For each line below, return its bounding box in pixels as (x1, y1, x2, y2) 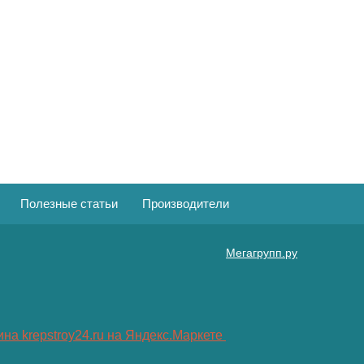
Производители (142, 197, 229, 210)
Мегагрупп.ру (226, 246, 297, 259)
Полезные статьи (20, 197, 118, 210)
